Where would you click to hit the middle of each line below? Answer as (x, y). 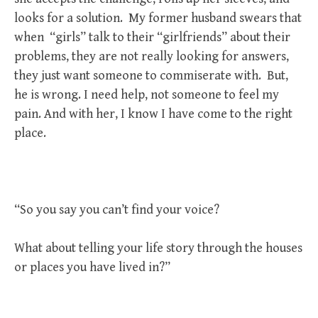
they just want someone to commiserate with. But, (151, 76)
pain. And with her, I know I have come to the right (153, 114)
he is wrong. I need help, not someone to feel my (147, 95)
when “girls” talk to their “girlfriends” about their (152, 37)
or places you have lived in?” (92, 267)
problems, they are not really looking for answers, (152, 56)
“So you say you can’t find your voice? (117, 210)
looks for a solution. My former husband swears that (158, 18)
